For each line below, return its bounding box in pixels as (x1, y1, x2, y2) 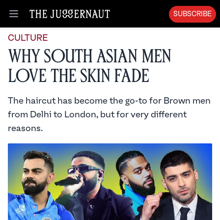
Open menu (13, 14, 57, 24)
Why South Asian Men (8, 49, 171, 64)
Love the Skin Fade (8, 69, 149, 84)
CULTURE (8, 33, 48, 43)
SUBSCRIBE (173, 10, 212, 18)
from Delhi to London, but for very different (8, 110, 187, 120)
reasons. (8, 123, 43, 134)
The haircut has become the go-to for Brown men (8, 96, 211, 106)
